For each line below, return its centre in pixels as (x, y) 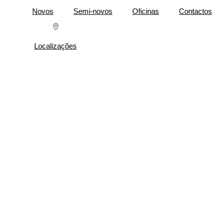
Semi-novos (93, 11)
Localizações (55, 46)
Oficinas (146, 11)
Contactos (195, 11)
